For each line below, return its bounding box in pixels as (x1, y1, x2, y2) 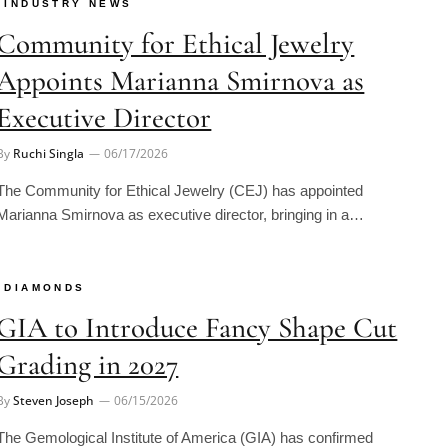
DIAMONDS (4, 254, 86, 266)
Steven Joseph (13, 364, 95, 382)
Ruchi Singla (13, 116, 85, 134)
